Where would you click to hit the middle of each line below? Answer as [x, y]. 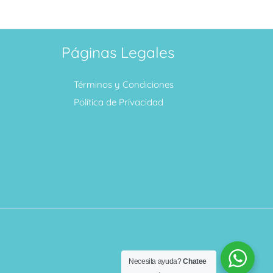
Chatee [195, 261]
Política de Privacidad [119, 102]
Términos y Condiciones [124, 84]
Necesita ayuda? [156, 261]
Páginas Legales [118, 53]
